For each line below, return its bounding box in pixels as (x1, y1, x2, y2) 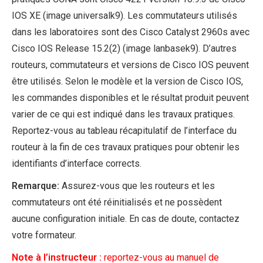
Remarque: (12, 180, 59, 192)
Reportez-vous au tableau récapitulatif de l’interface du (12, 125, 237, 137)
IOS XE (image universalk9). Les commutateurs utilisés (12, 10, 237, 22)
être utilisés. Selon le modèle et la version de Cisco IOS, (12, 76, 243, 87)
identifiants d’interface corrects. (12, 158, 141, 170)
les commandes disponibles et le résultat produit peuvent (12, 92, 249, 104)
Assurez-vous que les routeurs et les (59, 180, 215, 192)
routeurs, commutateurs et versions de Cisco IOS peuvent (12, 59, 249, 71)
